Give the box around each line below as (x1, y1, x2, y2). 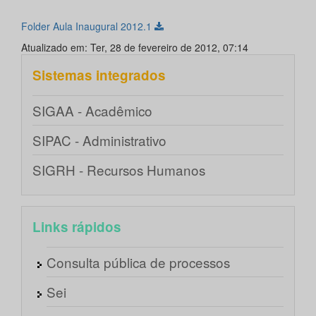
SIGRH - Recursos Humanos (32, 160, 205, 180)
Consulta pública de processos (47, 253, 230, 272)
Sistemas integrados (32, 66, 166, 85)
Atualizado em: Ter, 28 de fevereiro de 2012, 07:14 (21, 40, 248, 55)
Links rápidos (32, 217, 121, 237)
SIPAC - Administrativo (32, 130, 166, 150)
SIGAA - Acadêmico (32, 101, 152, 121)
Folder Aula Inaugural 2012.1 (21, 19, 154, 34)
